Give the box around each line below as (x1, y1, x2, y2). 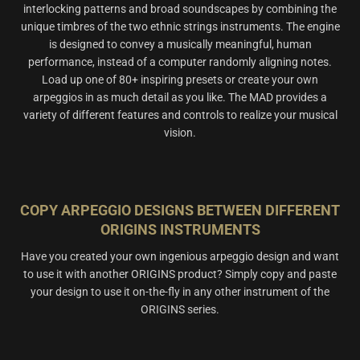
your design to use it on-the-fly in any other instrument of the (31, 285, 329, 299)
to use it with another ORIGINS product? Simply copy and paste (23, 268, 337, 281)
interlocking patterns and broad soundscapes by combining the (23, 2, 337, 16)
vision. (164, 126, 196, 140)
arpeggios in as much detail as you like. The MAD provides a (33, 91, 327, 104)
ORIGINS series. (141, 303, 219, 317)
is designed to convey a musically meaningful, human (48, 38, 312, 51)
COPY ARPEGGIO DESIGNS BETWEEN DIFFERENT (20, 202, 340, 219)
